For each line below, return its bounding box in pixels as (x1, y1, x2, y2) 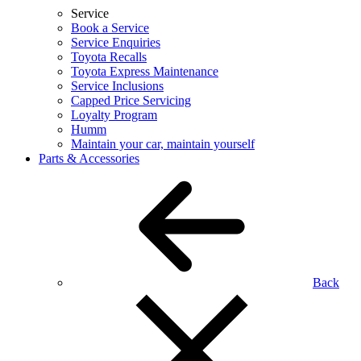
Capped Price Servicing (71, 93, 191, 107)
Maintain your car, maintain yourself (71, 137, 255, 151)
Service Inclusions (71, 79, 164, 93)
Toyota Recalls (71, 50, 147, 64)
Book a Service (71, 21, 149, 35)
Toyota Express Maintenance (71, 64, 218, 78)
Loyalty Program (71, 108, 157, 122)
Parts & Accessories (39, 151, 139, 165)
